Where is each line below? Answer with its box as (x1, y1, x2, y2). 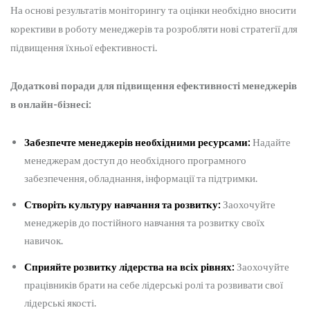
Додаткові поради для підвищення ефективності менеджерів (10, 79, 297, 92)
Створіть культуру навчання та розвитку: (24, 198, 221, 211)
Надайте (250, 136, 291, 149)
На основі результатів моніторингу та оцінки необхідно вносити (10, 3, 296, 17)
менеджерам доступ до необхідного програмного (24, 154, 246, 167)
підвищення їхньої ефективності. (10, 41, 157, 54)
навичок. (24, 234, 63, 247)
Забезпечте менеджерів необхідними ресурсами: (24, 136, 250, 149)
